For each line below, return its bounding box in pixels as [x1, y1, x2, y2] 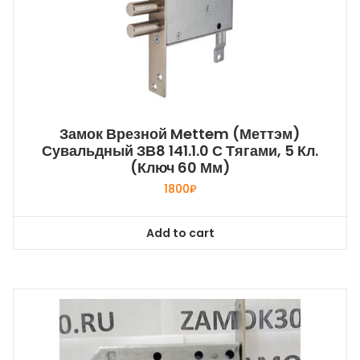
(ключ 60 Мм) [129, 157, 231, 178]
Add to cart [145, 224, 215, 241]
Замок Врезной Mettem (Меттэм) [59, 124, 301, 145]
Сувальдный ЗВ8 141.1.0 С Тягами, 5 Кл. [42, 141, 318, 162]
